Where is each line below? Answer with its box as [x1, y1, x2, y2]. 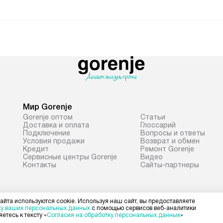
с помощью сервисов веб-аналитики [90, 205, 196, 212]
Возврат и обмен [140, 137, 200, 145]
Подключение [23, 129, 70, 137]
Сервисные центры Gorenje [23, 153, 117, 161]
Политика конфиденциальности [23, 215, 120, 222]
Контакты [23, 161, 56, 169]
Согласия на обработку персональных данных [47, 212, 180, 219]
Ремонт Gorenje [140, 145, 194, 153]
